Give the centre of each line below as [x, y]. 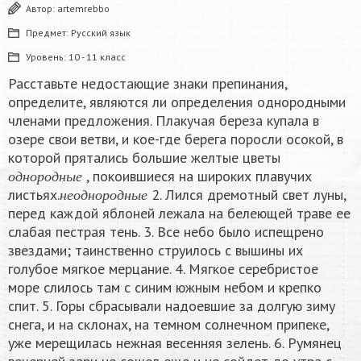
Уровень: [47, 57]
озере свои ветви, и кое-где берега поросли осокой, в [176, 139]
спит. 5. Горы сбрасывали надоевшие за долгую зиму [172, 306]
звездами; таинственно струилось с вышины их [156, 251]
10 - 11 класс [97, 57]
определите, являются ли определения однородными [177, 102]
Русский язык [101, 33]
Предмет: [48, 33]
